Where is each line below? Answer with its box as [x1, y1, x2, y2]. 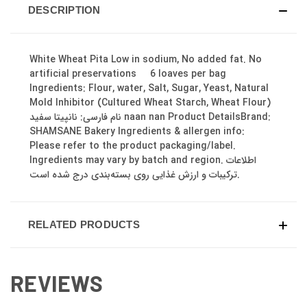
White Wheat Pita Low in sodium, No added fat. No [29, 52, 262, 68]
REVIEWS [10, 270, 103, 297]
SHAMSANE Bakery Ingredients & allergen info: [29, 124, 245, 140]
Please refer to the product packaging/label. [29, 138, 236, 154]
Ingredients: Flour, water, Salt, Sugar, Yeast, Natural [29, 81, 269, 97]
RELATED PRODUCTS [27, 219, 140, 231]
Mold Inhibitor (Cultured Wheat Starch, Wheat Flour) [29, 95, 276, 111]
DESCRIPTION [27, 4, 101, 16]
